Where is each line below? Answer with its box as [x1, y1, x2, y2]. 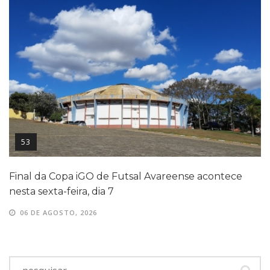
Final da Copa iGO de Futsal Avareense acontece [9, 170, 242, 182]
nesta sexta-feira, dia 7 [9, 185, 114, 197]
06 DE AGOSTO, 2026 [20, 207, 97, 217]
